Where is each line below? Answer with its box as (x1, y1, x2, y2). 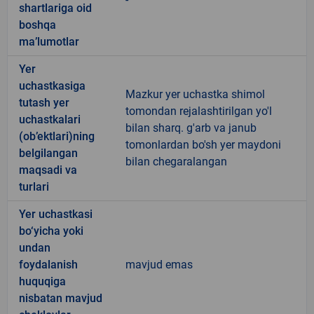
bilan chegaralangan (125, 154, 227, 168)
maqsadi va (19, 163, 77, 177)
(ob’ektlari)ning (19, 129, 95, 143)
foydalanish (19, 257, 78, 271)
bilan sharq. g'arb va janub (125, 121, 257, 135)
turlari (19, 179, 49, 193)
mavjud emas (125, 257, 193, 271)
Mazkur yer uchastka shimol (125, 87, 265, 101)
